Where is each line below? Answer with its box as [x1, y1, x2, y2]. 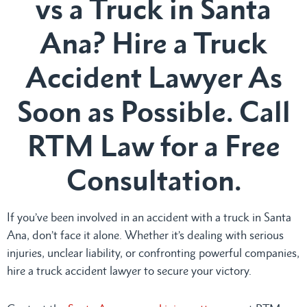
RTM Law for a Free [27, 127, 280, 163]
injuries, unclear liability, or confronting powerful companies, [7, 245, 299, 260]
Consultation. [66, 162, 241, 197]
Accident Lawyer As [25, 59, 282, 95]
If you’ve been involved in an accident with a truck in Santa [7, 210, 291, 224]
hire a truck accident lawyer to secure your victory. [7, 263, 251, 278]
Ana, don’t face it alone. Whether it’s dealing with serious [7, 228, 284, 242]
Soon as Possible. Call [16, 93, 291, 129]
